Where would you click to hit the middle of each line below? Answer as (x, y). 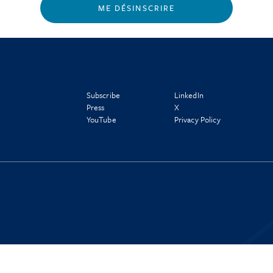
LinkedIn (189, 95)
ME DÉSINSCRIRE (136, 8)
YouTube (101, 119)
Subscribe (103, 95)
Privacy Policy (197, 119)
